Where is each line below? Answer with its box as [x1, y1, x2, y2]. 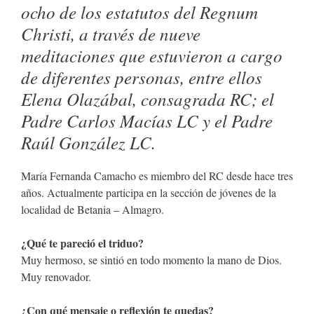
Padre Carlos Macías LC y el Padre [21, 109, 273, 132]
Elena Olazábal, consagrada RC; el [21, 87, 274, 111]
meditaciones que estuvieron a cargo [21, 43, 282, 67]
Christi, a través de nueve [21, 22, 200, 46]
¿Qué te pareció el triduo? [21, 235, 144, 251]
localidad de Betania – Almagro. [21, 202, 164, 217]
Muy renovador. [21, 269, 91, 284]
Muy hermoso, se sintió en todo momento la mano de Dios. [21, 252, 282, 267]
